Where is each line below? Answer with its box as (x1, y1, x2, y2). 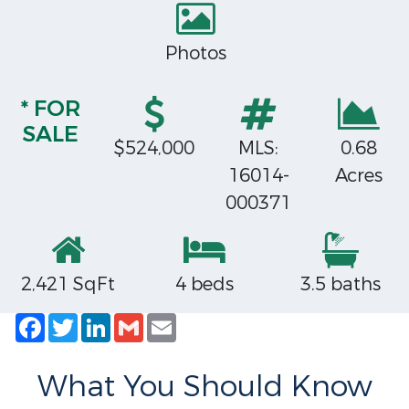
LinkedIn (110, 308, 187, 332)
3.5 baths (300, 272, 382, 297)
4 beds (174, 272, 234, 297)
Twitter (78, 308, 142, 332)
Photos (164, 41, 226, 66)
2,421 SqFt (21, 272, 116, 297)
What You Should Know (37, 368, 372, 406)
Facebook (45, 308, 131, 332)
